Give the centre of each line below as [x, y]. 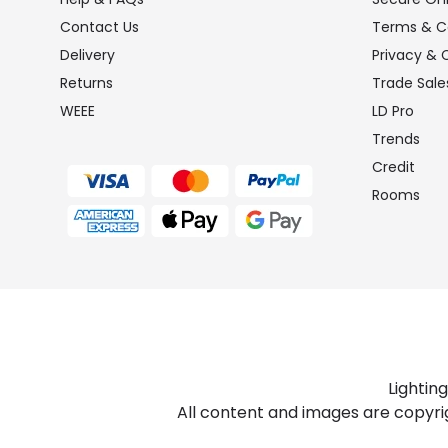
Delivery [87, 55]
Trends [396, 139]
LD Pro [393, 111]
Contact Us [99, 27]
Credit [393, 167]
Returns [86, 83]
